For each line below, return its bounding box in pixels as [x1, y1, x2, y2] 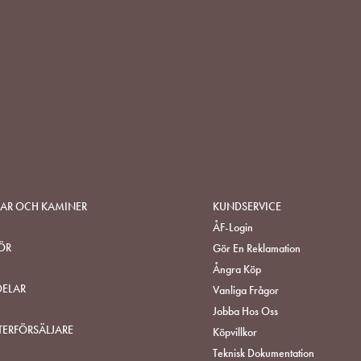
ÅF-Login [213, 220, 253, 235]
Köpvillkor [213, 325, 257, 340]
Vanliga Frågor [213, 283, 279, 298]
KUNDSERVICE [213, 199, 281, 214]
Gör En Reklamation [213, 241, 301, 256]
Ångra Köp [213, 262, 261, 277]
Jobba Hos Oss [213, 304, 278, 319]
